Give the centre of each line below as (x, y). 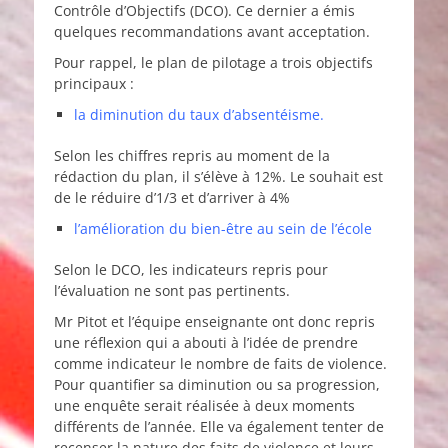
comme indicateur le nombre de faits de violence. (220, 364)
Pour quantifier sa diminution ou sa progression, (217, 385)
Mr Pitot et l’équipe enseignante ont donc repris (214, 322)
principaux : (94, 84)
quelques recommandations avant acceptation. (212, 32)
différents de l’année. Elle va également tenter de (219, 427)
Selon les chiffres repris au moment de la (192, 156)
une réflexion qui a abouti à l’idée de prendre (206, 343)
